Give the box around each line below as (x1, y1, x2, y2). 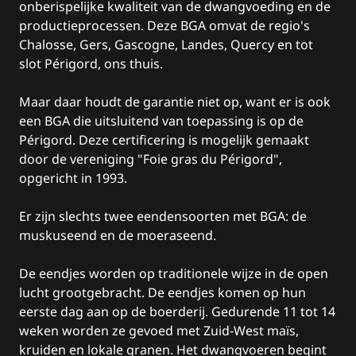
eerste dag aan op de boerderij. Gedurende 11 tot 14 (19, 303, 335, 321)
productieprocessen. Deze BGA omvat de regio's (19, 17, 310, 35)
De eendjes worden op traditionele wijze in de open (19, 265, 328, 283)
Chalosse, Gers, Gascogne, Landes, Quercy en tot (19, 36, 313, 54)
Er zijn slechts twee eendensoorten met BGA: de (19, 207, 307, 226)
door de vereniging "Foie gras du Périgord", (19, 150, 282, 168)
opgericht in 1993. (19, 169, 127, 188)
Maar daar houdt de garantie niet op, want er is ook (19, 93, 331, 111)
